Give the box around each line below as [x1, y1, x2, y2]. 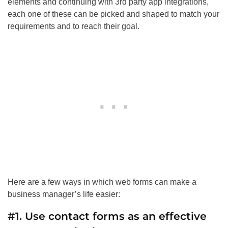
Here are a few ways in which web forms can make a [8, 178, 196, 187]
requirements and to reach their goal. [8, 22, 139, 31]
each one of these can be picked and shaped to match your [8, 10, 219, 19]
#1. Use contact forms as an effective [8, 210, 207, 223]
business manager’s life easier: [8, 190, 120, 199]
